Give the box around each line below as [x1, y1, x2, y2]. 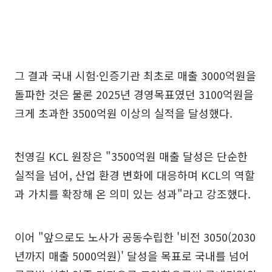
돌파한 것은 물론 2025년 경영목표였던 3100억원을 [15, 86, 254, 102]
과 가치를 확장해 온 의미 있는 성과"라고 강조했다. [15, 185, 251, 202]
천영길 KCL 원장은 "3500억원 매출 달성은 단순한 [15, 148, 248, 164]
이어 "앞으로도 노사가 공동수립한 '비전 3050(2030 [15, 228, 256, 245]
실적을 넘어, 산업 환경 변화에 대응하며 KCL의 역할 [15, 166, 255, 183]
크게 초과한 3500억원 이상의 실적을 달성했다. [15, 104, 233, 121]
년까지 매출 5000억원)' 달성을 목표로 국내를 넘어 [15, 247, 250, 263]
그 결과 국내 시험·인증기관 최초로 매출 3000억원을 [15, 67, 256, 83]
